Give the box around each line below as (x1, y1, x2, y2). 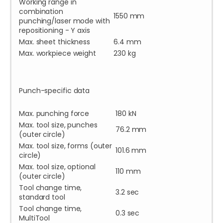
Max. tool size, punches (19, 120, 98, 130)
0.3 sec (115, 208, 140, 219)
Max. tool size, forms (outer (19, 141, 112, 151)
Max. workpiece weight (19, 48, 96, 59)
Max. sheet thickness (19, 37, 90, 47)
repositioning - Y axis (19, 25, 90, 36)
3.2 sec (115, 187, 139, 198)
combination (19, 6, 63, 17)
